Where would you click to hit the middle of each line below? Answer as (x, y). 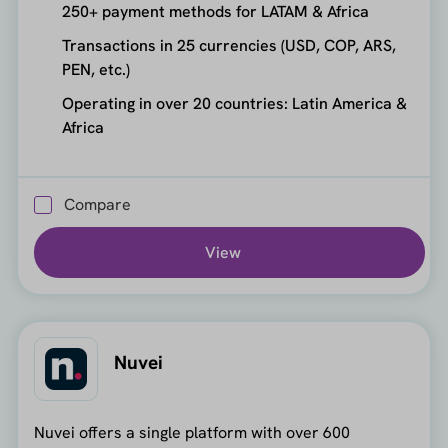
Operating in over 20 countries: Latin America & (234, 103)
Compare (97, 205)
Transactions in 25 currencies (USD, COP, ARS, (228, 45)
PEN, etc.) (95, 69)
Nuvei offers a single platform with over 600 (191, 433)
